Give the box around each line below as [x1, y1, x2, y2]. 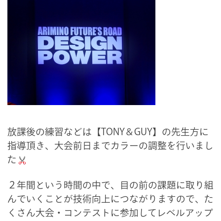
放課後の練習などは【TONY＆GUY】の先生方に [7, 127, 209, 136]
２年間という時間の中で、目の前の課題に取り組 [7, 180, 214, 189]
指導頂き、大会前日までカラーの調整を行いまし [7, 141, 214, 150]
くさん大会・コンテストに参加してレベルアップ [7, 208, 213, 217]
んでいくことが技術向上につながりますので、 [7, 194, 204, 203]
